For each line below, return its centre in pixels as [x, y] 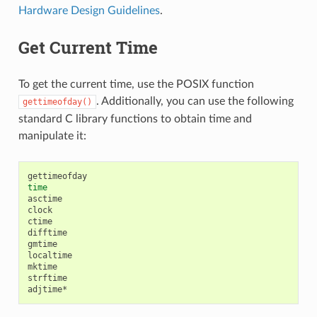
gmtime [42, 244]
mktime [42, 266]
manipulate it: [52, 136]
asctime [45, 198]
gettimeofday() [57, 102]
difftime [47, 232]
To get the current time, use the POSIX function [136, 84]
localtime [50, 255]
